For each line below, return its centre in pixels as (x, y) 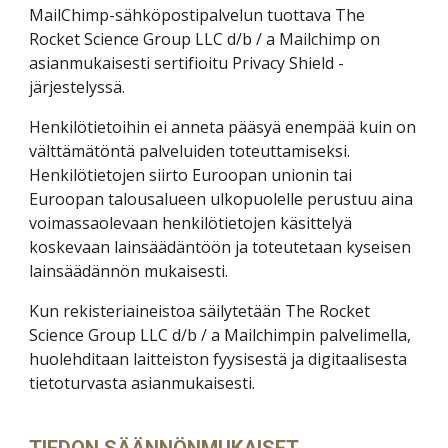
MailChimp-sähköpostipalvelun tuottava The (197, 15)
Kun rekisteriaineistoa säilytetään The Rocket (200, 311)
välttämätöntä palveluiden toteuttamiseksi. (190, 151)
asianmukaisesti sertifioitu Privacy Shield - (187, 63)
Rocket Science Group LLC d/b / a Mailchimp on (205, 39)
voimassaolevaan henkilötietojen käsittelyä (191, 223)
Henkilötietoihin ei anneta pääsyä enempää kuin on (223, 127)
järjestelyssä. (77, 87)
